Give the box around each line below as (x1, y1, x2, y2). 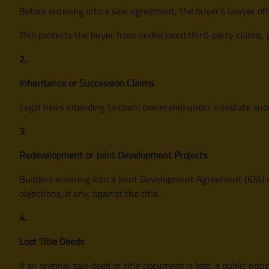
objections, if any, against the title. (19, 186, 160, 201)
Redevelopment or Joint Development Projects (19, 147, 207, 162)
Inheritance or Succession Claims (19, 75, 154, 90)
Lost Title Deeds (19, 234, 84, 249)
